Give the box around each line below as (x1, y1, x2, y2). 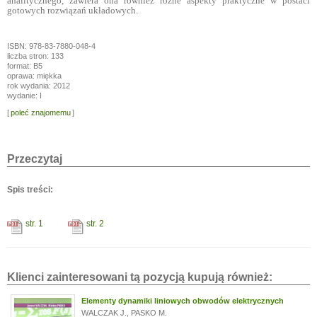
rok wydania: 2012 (7, 81, 70, 90)
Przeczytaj (7, 153, 62, 165)
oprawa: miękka (7, 71, 62, 80)
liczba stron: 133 (7, 52, 64, 60)
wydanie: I (7, 91, 42, 100)
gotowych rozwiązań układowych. (7, 5, 138, 16)
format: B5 (7, 62, 42, 70)
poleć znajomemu (11, 108, 71, 117)
